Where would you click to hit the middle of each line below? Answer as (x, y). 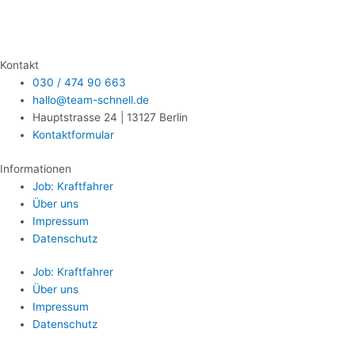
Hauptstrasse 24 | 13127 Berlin (111, 118)
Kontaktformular (74, 135)
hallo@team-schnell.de (91, 100)
